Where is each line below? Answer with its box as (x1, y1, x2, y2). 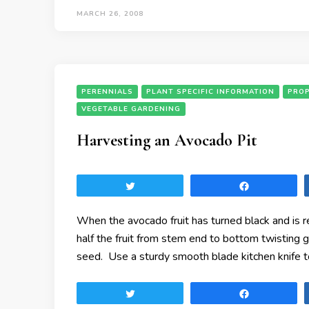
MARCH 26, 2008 (77, 9, 143, 19)
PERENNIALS (81, 87, 133, 97)
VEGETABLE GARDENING (81, 104, 181, 114)
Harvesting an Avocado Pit (77, 130, 257, 150)
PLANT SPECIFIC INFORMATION (146, 87, 275, 97)
